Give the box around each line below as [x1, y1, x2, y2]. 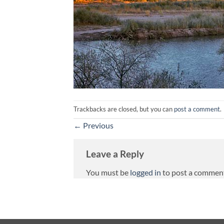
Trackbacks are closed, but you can [73, 104, 174, 113]
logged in [130, 167, 161, 177]
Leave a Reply [86, 147, 144, 159]
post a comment [174, 104, 220, 113]
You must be [86, 167, 130, 177]
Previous [81, 120, 113, 130]
